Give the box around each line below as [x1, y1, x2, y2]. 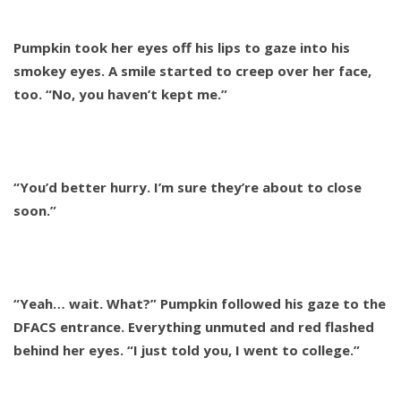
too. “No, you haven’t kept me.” [13, 85, 227, 104]
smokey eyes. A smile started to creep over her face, [13, 62, 371, 81]
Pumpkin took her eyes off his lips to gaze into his [13, 38, 350, 57]
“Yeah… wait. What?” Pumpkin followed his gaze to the [13, 294, 386, 313]
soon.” [13, 201, 56, 220]
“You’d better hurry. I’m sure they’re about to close [13, 178, 362, 197]
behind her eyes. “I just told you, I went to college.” [13, 341, 360, 360]
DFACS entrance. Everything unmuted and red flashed [13, 318, 374, 337]
